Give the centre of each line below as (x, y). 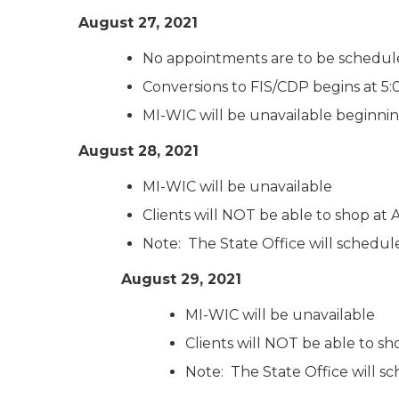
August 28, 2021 (138, 151)
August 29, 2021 (181, 279)
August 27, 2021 (138, 23)
